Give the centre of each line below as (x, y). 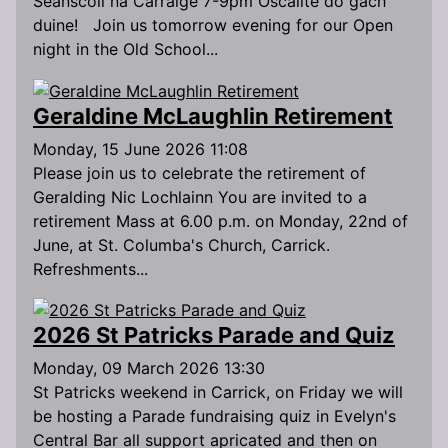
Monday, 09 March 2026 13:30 (149, 368)
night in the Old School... (125, 49)
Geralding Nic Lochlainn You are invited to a (200, 196)
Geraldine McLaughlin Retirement (213, 115)
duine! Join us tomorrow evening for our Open (213, 25)
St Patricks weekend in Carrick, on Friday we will (218, 392)
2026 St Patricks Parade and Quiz (214, 335)
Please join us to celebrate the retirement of (199, 172)
